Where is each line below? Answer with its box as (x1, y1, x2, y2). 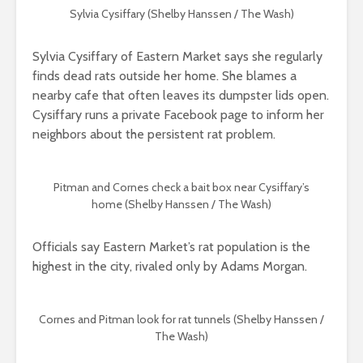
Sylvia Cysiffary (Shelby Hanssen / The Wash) (69, 6, 294, 22)
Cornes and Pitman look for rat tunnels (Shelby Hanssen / (39, 312, 324, 327)
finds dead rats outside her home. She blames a (32, 68, 297, 84)
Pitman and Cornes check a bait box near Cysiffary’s (53, 180, 310, 195)
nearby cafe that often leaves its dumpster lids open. (32, 88, 329, 104)
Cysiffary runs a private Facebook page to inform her (32, 107, 324, 123)
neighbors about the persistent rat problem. (32, 126, 275, 143)
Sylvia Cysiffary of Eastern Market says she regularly (32, 49, 322, 65)
